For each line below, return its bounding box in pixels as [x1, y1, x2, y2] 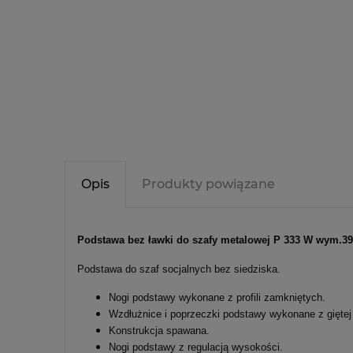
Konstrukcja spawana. [109, 325, 210, 337]
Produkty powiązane [142, 176, 275, 192]
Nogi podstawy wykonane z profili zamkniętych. [109, 292, 325, 304]
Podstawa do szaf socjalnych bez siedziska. [77, 263, 281, 276]
